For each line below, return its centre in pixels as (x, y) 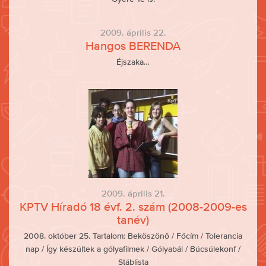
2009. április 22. (133, 32)
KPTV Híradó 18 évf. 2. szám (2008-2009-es (133, 207)
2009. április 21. (133, 193)
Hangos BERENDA (133, 46)
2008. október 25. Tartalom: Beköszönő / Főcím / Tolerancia (133, 236)
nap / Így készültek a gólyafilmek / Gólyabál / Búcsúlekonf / (133, 249)
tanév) (133, 220)
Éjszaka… (133, 62)
